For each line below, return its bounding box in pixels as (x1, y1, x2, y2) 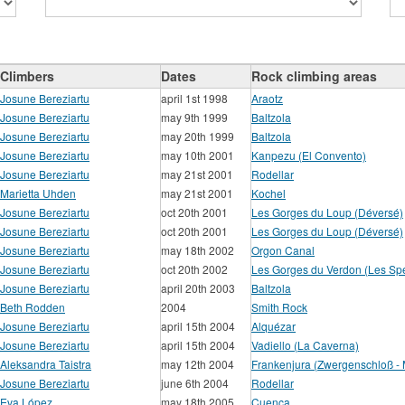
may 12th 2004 (161, 356, 234, 372)
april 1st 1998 (161, 90, 228, 106)
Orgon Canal (251, 242, 315, 258)
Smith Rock (251, 299, 307, 315)
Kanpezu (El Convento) (251, 147, 366, 163)
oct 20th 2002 (161, 261, 228, 277)
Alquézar (251, 318, 296, 334)
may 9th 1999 (161, 109, 228, 125)
